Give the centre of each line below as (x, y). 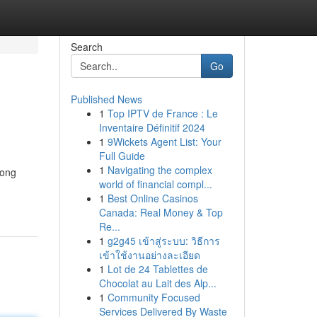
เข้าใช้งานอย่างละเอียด (149, 255)
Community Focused (154, 297)
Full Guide (122, 156)
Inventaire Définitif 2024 (152, 127)
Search (86, 47)
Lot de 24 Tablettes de (157, 269)
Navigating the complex (160, 170)
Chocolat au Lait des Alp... (157, 283)
